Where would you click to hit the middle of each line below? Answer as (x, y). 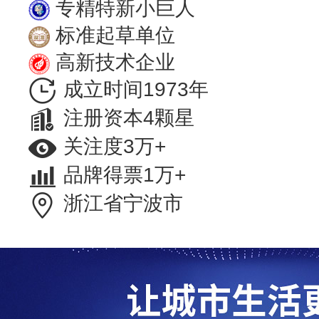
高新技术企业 (115, 63)
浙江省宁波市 (123, 204)
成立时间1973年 (136, 90)
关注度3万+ (115, 147)
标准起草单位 (115, 36)
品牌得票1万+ (125, 175)
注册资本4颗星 (129, 118)
